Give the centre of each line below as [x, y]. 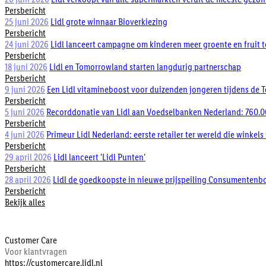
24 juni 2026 [27, 44]
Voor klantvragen [36, 252]
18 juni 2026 [26, 66]
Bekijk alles [25, 202]
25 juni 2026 [27, 21]
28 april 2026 [28, 179]
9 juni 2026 [25, 89]
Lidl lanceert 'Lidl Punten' [99, 157]
